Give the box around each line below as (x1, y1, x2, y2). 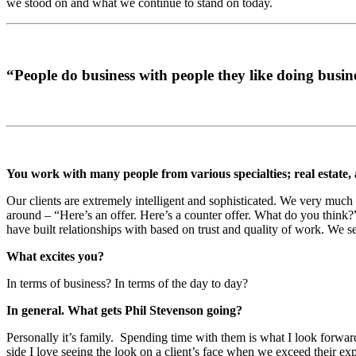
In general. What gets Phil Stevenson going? (6, 304, 242, 318)
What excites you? (6, 250, 104, 264)
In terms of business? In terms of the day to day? (6, 277, 248, 291)
